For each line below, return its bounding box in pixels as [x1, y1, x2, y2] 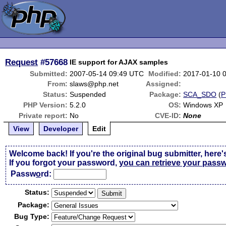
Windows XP [183, 101, 223, 109]
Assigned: [146, 80, 182, 88]
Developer [43, 125, 79, 133]
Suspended [70, 90, 106, 98]
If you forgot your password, [9, 158, 120, 167]
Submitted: [30, 70, 68, 78]
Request [5, 57, 38, 67]
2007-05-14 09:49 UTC [70, 70, 144, 78]
